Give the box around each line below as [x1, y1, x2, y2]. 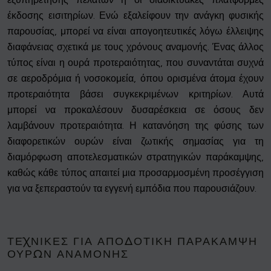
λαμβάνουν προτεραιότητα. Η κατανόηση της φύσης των [7, 120, 264, 132]
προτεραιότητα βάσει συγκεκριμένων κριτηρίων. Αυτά [7, 88, 264, 100]
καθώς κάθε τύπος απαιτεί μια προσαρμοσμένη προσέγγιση [7, 167, 264, 179]
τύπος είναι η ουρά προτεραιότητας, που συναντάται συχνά [7, 57, 264, 69]
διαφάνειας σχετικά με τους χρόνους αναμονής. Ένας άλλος [7, 41, 264, 53]
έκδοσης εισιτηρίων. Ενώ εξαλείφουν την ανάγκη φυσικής [7, 10, 264, 22]
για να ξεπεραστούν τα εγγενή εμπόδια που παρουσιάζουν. [7, 183, 256, 195]
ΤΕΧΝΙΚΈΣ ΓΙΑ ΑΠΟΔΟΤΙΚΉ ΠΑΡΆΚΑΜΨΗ [7, 235, 258, 249]
